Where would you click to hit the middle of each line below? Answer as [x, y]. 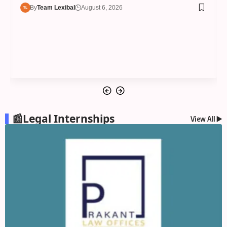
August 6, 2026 [102, 7]
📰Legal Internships [63, 119]
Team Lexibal [56, 7]
